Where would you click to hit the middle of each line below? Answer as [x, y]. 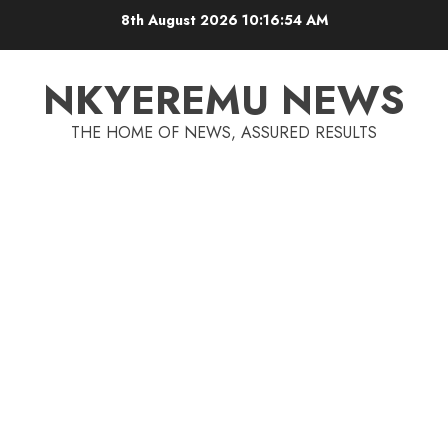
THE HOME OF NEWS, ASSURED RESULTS [224, 132]
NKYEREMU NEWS [224, 100]
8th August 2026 [181, 19]
